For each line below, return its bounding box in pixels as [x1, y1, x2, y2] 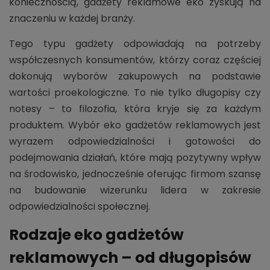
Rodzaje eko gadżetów [9, 224, 184, 245]
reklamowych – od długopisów [9, 246, 251, 268]
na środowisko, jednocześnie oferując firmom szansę [9, 166, 261, 181]
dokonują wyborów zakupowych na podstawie [9, 69, 261, 83]
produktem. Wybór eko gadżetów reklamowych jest [9, 118, 261, 132]
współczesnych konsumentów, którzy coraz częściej [9, 52, 261, 67]
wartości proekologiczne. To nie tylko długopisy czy [9, 85, 261, 99]
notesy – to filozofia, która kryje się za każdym [9, 101, 261, 116]
